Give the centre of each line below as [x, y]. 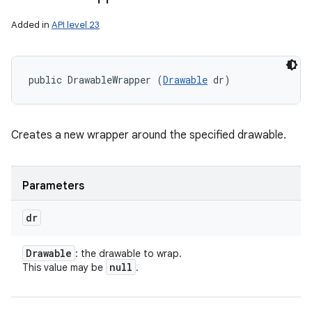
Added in [31, 25]
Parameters [53, 186]
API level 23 [76, 25]
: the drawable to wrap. [128, 253]
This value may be [64, 267]
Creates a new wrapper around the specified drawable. [149, 135]
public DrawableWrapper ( [96, 80]
